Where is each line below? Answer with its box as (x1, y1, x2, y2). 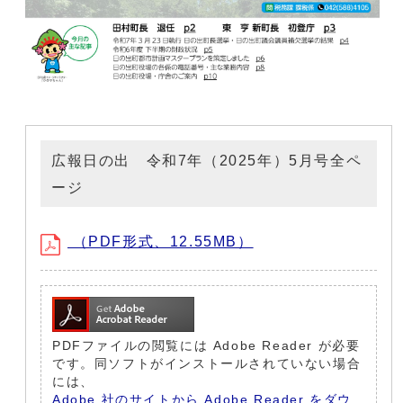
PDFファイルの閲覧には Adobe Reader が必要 (52, 339, 361, 354)
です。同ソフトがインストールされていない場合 (52, 357, 362, 372)
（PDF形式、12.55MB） (67, 234, 254, 250)
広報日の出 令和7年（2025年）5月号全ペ (51, 153, 363, 169)
